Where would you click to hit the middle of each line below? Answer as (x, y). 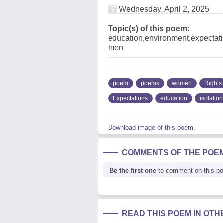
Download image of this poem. (152, 128)
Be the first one (133, 170)
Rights (213, 83)
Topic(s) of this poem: (149, 29)
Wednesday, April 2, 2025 (163, 9)
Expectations (130, 98)
